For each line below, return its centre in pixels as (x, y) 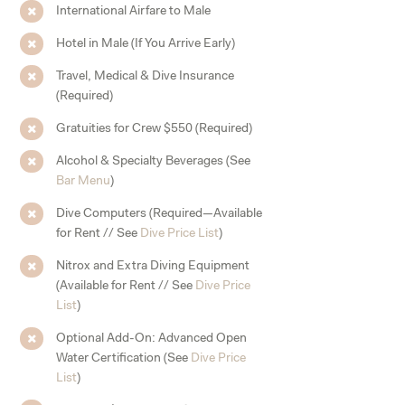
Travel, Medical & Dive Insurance (146, 76)
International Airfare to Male (134, 11)
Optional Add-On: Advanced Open (152, 339)
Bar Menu (84, 181)
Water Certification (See (124, 358)
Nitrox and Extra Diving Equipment (153, 266)
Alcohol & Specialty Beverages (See (154, 161)
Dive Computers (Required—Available (160, 214)
